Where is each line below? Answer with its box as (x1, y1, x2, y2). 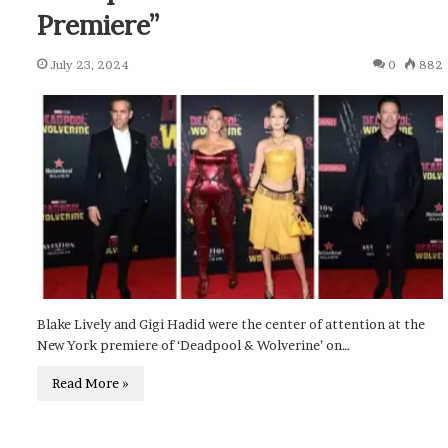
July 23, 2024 (50, 56, 129, 72)
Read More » (52, 374, 129, 391)
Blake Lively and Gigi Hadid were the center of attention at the (37, 315, 425, 332)
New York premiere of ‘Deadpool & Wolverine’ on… (37, 336, 350, 353)
